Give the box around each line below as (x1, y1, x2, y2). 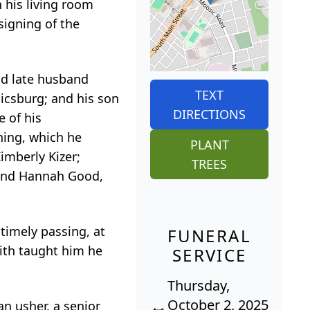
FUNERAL (167, 224, 252, 247)
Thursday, (167, 275, 230, 295)
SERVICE (172, 243, 247, 266)
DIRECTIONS (173, 105, 246, 122)
